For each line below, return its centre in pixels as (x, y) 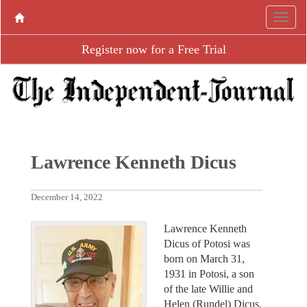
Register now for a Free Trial (153, 49)
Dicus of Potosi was (207, 243)
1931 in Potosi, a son (209, 273)
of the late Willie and (208, 288)
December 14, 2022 (66, 197)
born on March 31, (204, 258)
